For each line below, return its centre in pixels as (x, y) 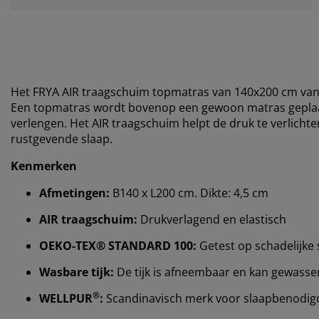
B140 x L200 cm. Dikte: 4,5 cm (189, 193)
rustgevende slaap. (62, 138)
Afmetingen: (74, 193)
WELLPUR (66, 298)
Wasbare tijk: (77, 272)
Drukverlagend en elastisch (213, 219)
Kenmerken (44, 166)
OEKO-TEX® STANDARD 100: (118, 245)
